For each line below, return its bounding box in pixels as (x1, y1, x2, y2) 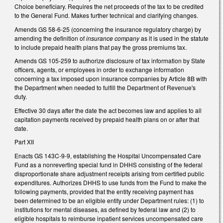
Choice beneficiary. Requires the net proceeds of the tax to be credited (14, 2, 204, 11)
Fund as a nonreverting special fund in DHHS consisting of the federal (14, 160, 203, 169)
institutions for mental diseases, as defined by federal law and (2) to (14, 205, 196, 214)
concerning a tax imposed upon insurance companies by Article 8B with (14, 74, 207, 83)
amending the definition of (14, 33, 86, 42)
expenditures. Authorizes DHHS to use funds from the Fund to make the (14, 178, 207, 187)
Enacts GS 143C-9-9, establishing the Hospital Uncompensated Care (14, 151, 201, 160)
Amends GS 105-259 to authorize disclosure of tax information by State (14, 56, 205, 65)
